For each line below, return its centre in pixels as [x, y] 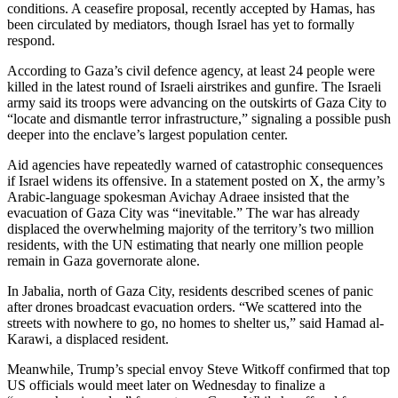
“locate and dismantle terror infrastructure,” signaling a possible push [199, 119]
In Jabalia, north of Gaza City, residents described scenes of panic [190, 291]
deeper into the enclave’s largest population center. [147, 135]
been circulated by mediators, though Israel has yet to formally [181, 25]
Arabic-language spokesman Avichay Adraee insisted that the [178, 197]
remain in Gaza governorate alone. [103, 261]
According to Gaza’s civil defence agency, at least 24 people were [191, 71]
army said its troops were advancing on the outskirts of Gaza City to [197, 103]
